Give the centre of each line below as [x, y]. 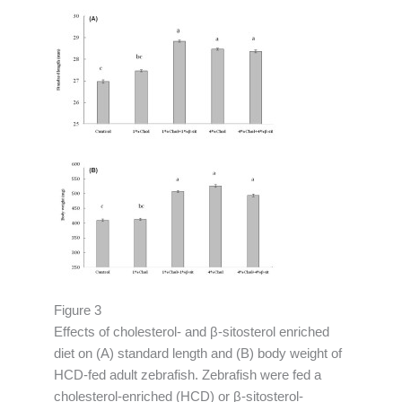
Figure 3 [78, 311]
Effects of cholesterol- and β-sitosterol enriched [192, 332]
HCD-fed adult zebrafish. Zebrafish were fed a [188, 376]
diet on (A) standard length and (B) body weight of [198, 354]
